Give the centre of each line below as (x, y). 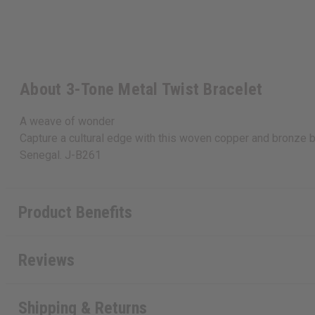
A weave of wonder (67, 122)
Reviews (46, 260)
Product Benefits (75, 212)
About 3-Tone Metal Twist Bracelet (141, 90)
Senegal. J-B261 (60, 155)
